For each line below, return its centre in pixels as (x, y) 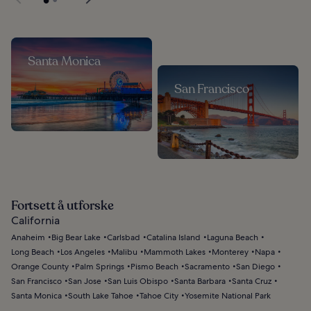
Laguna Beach (233, 238)
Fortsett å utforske (62, 206)
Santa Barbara (200, 281)
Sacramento (207, 267)
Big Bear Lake (76, 238)
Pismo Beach (154, 267)
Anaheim (28, 238)
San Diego (255, 267)
